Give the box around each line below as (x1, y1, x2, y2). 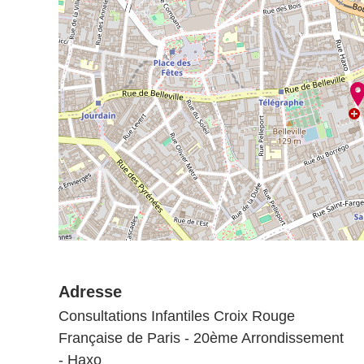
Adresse (58, 283, 122, 301)
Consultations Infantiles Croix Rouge (58, 308, 295, 324)
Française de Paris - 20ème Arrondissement (58, 330, 344, 346)
